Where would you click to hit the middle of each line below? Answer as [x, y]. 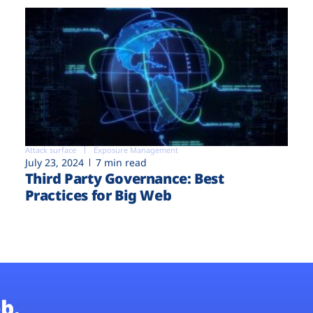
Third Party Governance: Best [124, 178]
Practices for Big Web [98, 195]
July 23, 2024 [54, 162]
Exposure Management [136, 150]
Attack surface [50, 150]
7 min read [121, 162]
